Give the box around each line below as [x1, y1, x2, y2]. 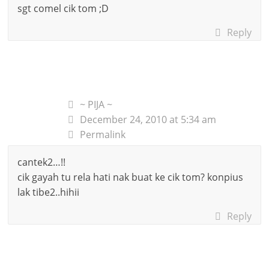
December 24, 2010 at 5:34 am [80, 112, 217, 126]
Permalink [80, 127, 126, 141]
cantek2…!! [17, 155, 66, 169]
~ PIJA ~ [80, 97, 113, 111]
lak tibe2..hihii [17, 185, 80, 199]
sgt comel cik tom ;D [17, 1, 109, 15]
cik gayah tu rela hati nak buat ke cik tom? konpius [17, 170, 244, 184]
